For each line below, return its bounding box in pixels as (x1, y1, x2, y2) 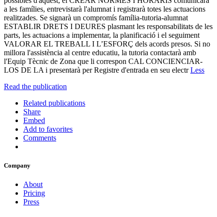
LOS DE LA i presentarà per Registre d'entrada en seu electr (4, 65, 190, 74)
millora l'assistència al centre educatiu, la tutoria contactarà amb (4, 48, 196, 57)
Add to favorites (23, 124, 73, 133)
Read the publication (4, 82, 67, 91)
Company (4, 162, 31, 170)
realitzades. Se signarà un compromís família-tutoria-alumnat (4, 13, 188, 22)
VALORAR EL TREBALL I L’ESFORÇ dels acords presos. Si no (4, 39, 210, 48)
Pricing (23, 189, 45, 198)
